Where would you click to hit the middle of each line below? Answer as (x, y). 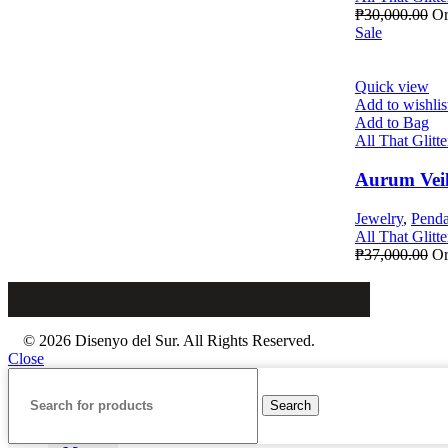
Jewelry (379, 218)
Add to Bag (392, 123)
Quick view (392, 87)
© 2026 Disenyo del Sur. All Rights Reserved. (169, 340)
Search (290, 405)
